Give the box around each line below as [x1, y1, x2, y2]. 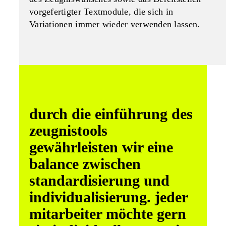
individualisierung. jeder [29, 189, 188, 205]
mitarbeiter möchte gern [29, 205, 186, 222]
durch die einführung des [29, 105, 193, 122]
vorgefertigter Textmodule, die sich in [29, 7, 174, 17]
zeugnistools [29, 122, 107, 139]
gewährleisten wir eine [29, 139, 173, 155]
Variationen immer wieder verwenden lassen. [29, 19, 200, 29]
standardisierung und [29, 172, 169, 189]
